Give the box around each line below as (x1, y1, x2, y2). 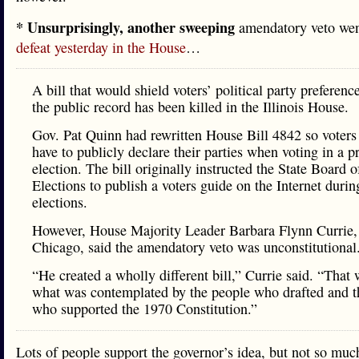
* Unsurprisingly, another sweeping (16, 17, 235, 38)
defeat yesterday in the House (16, 38, 186, 57)
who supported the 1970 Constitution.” (32, 299, 257, 318)
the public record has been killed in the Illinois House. (32, 97, 349, 116)
